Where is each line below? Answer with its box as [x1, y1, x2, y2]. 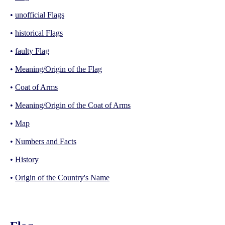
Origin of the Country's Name [15, 173, 109, 182]
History [15, 155, 39, 164]
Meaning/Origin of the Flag [15, 64, 102, 73]
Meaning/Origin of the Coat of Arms [15, 100, 131, 109]
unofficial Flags [15, 10, 64, 19]
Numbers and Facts [15, 137, 76, 146]
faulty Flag [15, 46, 49, 55]
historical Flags [15, 28, 63, 37]
